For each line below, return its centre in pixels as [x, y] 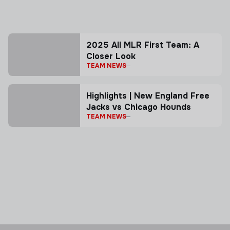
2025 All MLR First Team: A [143, 45]
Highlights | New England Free [148, 96]
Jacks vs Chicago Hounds [139, 107]
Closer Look [111, 56]
